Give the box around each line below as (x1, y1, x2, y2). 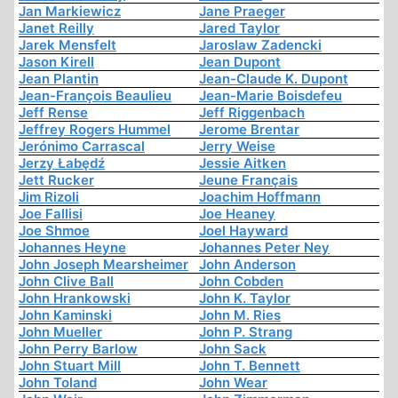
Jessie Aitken (199, 155, 286, 172)
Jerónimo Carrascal (19, 138, 145, 155)
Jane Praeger (199, 3, 285, 20)
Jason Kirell (19, 53, 94, 71)
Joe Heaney (199, 205, 275, 223)
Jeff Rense (19, 104, 88, 122)
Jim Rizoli (19, 188, 79, 206)
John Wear (199, 374, 267, 392)
